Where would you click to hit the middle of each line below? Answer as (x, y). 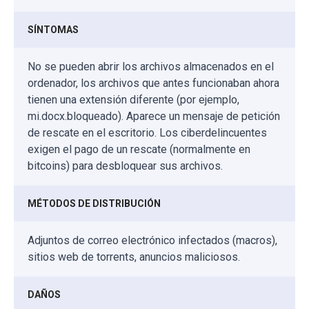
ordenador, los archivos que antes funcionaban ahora (153, 83)
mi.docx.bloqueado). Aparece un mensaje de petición (154, 116)
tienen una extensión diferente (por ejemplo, (133, 99)
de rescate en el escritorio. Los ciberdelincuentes (147, 132)
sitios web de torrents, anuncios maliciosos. (134, 257)
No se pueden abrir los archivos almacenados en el (151, 66)
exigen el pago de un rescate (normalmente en (139, 149)
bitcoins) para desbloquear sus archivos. (125, 166)
